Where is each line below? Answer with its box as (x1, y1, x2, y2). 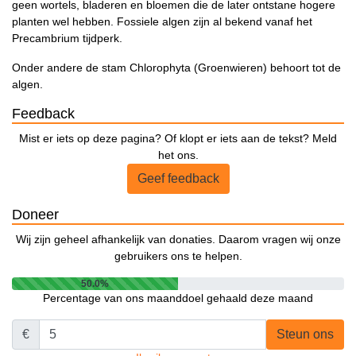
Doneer (12, 207, 59, 223)
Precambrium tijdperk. (12, 32, 122, 45)
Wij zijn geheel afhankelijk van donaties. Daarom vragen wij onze (15, 233, 341, 246)
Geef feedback (137, 172, 219, 186)
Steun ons (277, 327, 334, 342)
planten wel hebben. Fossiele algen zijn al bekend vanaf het (12, 15, 312, 29)
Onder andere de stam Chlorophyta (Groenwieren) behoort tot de (12, 61, 341, 75)
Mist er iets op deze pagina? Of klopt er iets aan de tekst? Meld (19, 132, 337, 145)
